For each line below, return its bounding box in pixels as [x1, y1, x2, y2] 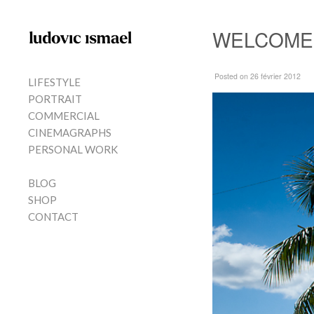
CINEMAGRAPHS [28, 125, 111, 139]
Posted [214, 71, 238, 81]
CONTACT [28, 210, 78, 223]
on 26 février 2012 [238, 71, 301, 81]
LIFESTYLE [28, 75, 81, 88]
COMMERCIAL [28, 109, 100, 122]
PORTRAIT [28, 92, 82, 105]
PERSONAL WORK [28, 142, 118, 156]
